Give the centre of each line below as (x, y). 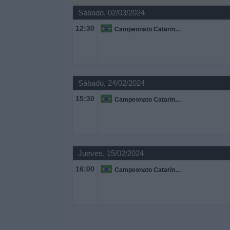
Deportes (24, 7)
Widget (20, 63)
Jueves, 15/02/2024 (111, 153)
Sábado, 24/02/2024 (111, 83)
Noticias (22, 35)
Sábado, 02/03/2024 (111, 13)
